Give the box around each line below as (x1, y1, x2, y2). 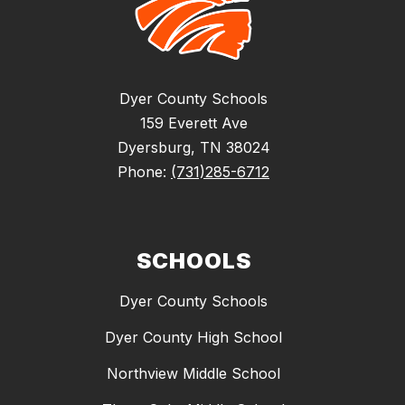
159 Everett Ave (139, 114, 248, 133)
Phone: (118, 163, 171, 182)
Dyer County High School (105, 328, 282, 347)
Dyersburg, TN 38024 (117, 138, 270, 157)
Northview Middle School (107, 364, 280, 383)
